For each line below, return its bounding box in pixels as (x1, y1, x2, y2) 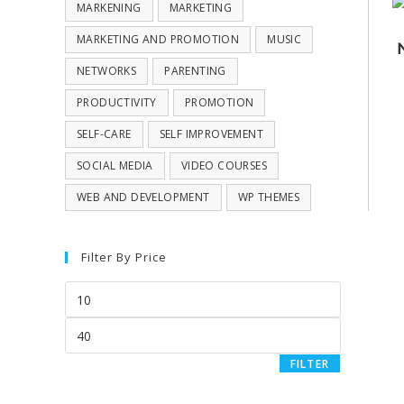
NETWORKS (77, 63, 137, 78)
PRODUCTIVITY (77, 95, 157, 110)
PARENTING (164, 63, 226, 78)
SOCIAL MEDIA (77, 158, 153, 173)
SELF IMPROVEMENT (159, 126, 264, 142)
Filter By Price (81, 249, 167, 265)
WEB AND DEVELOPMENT (77, 189, 210, 205)
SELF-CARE (77, 126, 132, 142)
